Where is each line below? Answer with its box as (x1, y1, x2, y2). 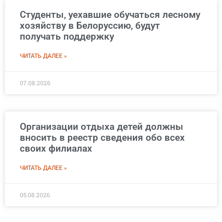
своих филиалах (20, 143, 92, 155)
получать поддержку (20, 31, 114, 43)
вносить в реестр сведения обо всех (20, 132, 185, 144)
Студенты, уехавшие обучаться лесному (20, 9, 200, 21)
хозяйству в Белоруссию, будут (20, 20, 160, 32)
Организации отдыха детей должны (20, 121, 183, 133)
